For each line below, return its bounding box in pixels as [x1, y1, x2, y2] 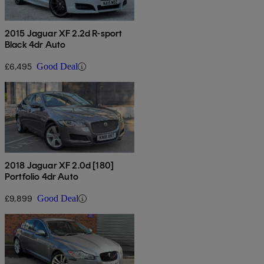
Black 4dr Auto [5, 39, 66, 51]
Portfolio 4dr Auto [5, 171, 78, 183]
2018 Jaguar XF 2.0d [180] [5, 160, 114, 171]
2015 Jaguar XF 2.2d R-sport [5, 28, 123, 39]
